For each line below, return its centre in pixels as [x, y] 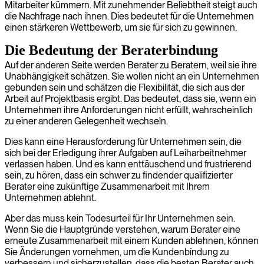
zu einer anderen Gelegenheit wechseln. [86, 121]
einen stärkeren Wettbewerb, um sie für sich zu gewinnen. [121, 27]
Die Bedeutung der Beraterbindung [111, 50]
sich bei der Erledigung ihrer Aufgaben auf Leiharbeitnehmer [126, 153]
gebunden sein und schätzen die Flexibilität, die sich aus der [125, 88]
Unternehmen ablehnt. [50, 198]
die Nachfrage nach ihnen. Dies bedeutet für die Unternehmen [129, 16]
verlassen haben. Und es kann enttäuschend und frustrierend [128, 164]
